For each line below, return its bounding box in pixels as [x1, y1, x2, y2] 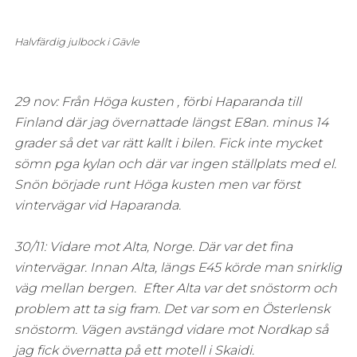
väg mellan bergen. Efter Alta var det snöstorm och [14, 280, 337, 296]
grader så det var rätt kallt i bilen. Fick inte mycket [14, 135, 322, 151]
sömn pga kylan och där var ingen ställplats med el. [14, 156, 336, 172]
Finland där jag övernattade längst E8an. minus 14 [14, 115, 328, 131]
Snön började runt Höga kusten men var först [14, 177, 300, 193]
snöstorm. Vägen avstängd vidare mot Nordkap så [14, 322, 328, 338]
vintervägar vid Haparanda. [14, 198, 181, 214]
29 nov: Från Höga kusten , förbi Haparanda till [14, 94, 301, 110]
